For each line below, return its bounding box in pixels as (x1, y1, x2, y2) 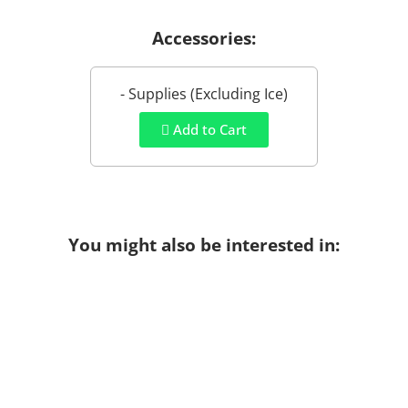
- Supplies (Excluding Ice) (119, 84, 288, 105)
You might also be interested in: (67, 233, 340, 257)
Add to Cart (168, 120, 247, 139)
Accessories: (151, 26, 256, 50)
